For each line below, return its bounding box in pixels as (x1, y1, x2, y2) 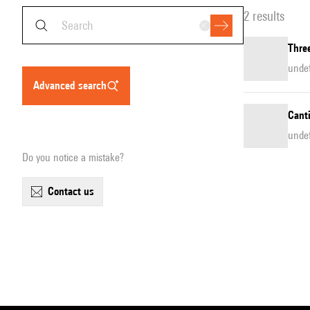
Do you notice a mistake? (22, 151, 124, 164)
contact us (54, 185, 94, 198)
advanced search (39, 79, 107, 92)
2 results (244, 8, 284, 24)
